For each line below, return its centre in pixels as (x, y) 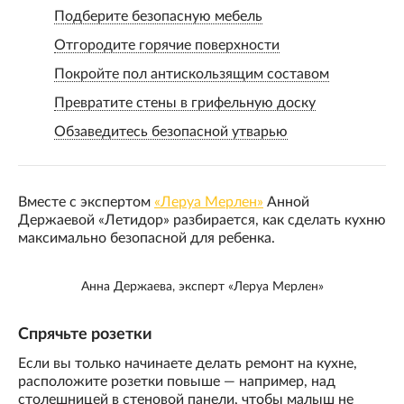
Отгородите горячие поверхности (167, 46)
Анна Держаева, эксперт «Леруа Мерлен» (202, 286)
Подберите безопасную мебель (158, 17)
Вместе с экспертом (86, 202)
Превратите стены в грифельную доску (185, 103)
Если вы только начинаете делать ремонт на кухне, (188, 364)
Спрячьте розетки (85, 335)
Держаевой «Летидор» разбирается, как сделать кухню (202, 220)
